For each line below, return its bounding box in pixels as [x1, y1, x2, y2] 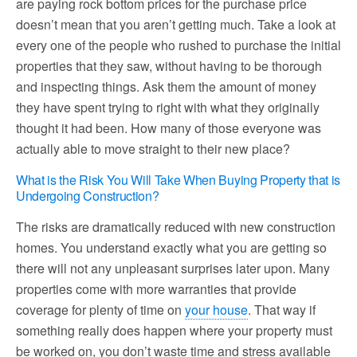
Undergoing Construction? [16, 186, 159, 205]
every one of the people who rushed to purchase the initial [16, 36, 341, 54]
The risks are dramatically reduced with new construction [16, 218, 335, 236]
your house [185, 300, 248, 319]
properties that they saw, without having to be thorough [16, 57, 322, 75]
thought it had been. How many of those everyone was [16, 119, 321, 137]
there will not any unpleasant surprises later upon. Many [16, 259, 330, 277]
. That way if [248, 300, 316, 319]
